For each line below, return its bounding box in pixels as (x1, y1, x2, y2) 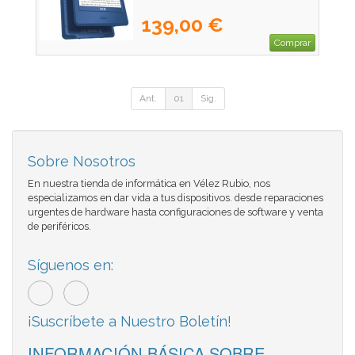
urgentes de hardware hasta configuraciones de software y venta (28, 206, 323, 219)
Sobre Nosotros (28, 153, 136, 170)
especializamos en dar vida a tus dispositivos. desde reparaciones (28, 192, 323, 204)
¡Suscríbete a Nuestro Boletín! (28, 313, 231, 330)
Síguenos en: (28, 257, 113, 274)
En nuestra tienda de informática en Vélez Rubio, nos (28, 177, 270, 190)
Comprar (274, 37, 311, 49)
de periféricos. (28, 220, 91, 233)
